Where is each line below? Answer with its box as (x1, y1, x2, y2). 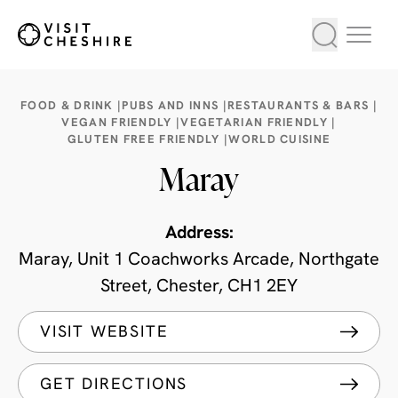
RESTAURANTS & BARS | (227, 100, 378, 112)
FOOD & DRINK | (20, 100, 123, 112)
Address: (164, 225, 234, 243)
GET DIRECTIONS (40, 377, 188, 394)
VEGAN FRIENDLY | (61, 117, 181, 129)
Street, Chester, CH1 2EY (100, 278, 298, 296)
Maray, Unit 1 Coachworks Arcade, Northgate (19, 251, 379, 269)
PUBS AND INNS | (122, 100, 227, 112)
